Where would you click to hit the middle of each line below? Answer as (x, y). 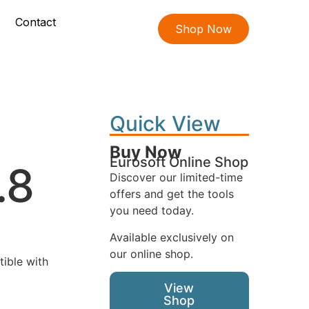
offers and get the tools (171, 194)
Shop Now (203, 29)
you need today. (151, 211)
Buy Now (145, 152)
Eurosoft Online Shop (179, 162)
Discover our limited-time (176, 178)
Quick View (165, 124)
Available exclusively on (171, 237)
